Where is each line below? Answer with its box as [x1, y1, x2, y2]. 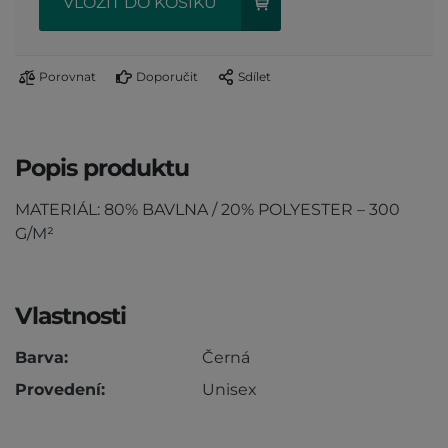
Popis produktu [15, 152, 189, 182]
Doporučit [136, 68, 198, 84]
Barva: [15, 347, 68, 367]
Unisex [201, 379, 257, 399]
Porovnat [39, 68, 96, 84]
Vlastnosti [15, 300, 126, 330]
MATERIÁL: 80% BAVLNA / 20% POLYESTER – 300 [15, 199, 400, 219]
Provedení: [15, 379, 105, 399]
